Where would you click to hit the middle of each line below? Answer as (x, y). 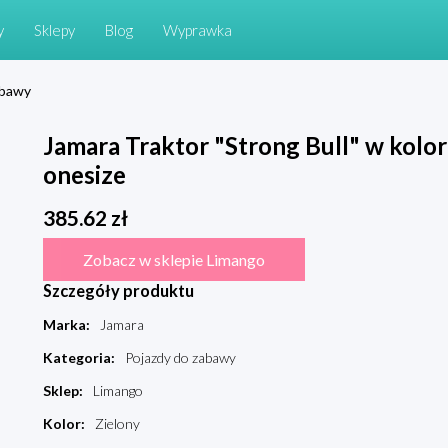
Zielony (117, 424)
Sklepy (54, 30)
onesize (84, 175)
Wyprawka (197, 30)
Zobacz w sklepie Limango (173, 260)
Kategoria (76, 358)
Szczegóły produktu (118, 291)
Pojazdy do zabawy (180, 358)
